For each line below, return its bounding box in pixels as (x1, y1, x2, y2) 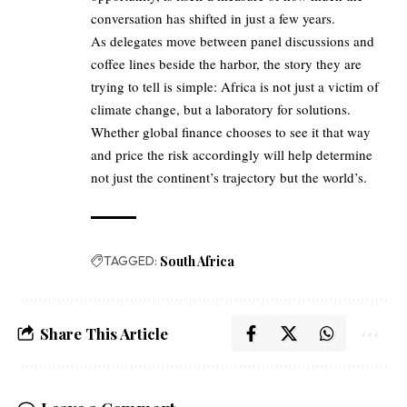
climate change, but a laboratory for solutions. (91, 99, 351, 118)
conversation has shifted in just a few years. (91, 8, 335, 27)
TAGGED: (104, 252, 157, 269)
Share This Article (40, 323, 168, 343)
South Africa (160, 252, 234, 270)
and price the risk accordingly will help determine (91, 144, 372, 164)
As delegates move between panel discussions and (91, 31, 374, 50)
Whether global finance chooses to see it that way (91, 122, 371, 141)
